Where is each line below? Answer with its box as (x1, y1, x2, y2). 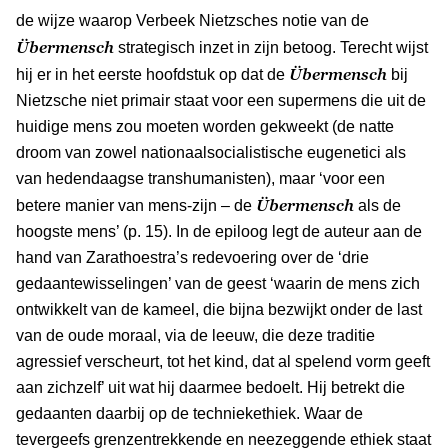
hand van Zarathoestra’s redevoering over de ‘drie (16, 248, 369, 266)
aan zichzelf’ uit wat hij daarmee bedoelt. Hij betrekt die (16, 378, 405, 396)
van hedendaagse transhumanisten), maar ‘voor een (16, 169, 385, 187)
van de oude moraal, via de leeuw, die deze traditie (16, 326, 375, 344)
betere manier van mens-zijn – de (16, 196, 256, 214)
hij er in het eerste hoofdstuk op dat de (16, 65, 289, 83)
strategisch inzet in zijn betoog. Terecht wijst (118, 38, 428, 56)
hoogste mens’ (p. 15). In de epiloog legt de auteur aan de (16, 222, 422, 240)
